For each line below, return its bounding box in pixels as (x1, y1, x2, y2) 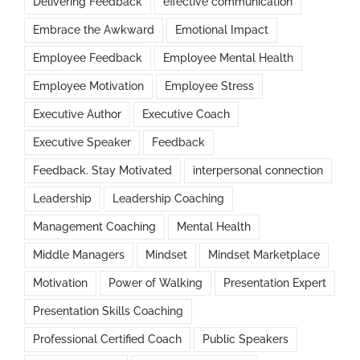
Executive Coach (142, 108, 230, 121)
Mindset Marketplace (208, 248, 320, 262)
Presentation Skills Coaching (33, 305, 183, 318)
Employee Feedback (33, 51, 142, 65)
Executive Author (33, 108, 121, 121)
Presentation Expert (223, 276, 326, 290)
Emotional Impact (175, 23, 268, 37)
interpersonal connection (193, 164, 323, 178)
